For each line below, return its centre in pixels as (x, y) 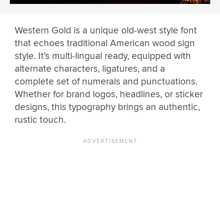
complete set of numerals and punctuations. (106, 81)
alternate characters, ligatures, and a (90, 69)
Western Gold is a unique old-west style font (106, 30)
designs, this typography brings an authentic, (107, 107)
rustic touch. (40, 120)
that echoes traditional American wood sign (105, 43)
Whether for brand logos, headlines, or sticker (109, 94)
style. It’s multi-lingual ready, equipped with (103, 56)
